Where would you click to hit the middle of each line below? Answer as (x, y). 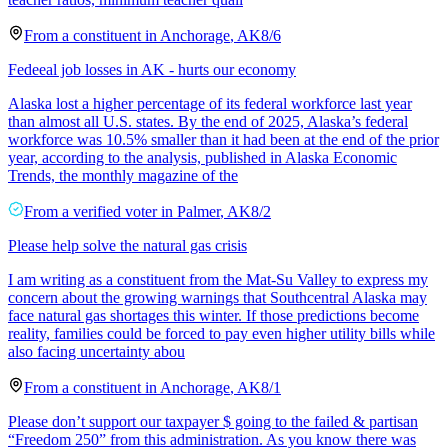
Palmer (198, 211)
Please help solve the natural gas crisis (127, 245)
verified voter (115, 211)
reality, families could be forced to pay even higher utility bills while (221, 333)
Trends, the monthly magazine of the (123, 175)
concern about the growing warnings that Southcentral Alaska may (217, 297)
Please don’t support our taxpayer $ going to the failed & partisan (213, 421)
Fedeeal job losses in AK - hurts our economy (152, 69)
